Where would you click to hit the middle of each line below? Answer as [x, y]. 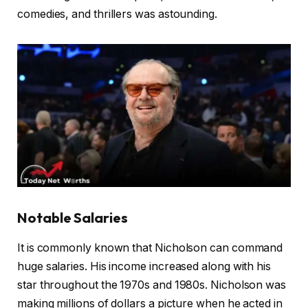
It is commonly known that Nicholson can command [150, 248]
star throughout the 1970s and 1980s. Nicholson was [152, 285]
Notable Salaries [73, 217]
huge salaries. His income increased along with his [144, 267]
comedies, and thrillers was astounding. [117, 14]
